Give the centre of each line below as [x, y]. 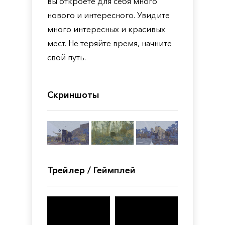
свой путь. [67, 57]
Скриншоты [73, 95]
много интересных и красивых [106, 29]
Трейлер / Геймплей [91, 170]
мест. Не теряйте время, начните [109, 43]
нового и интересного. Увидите [108, 15]
